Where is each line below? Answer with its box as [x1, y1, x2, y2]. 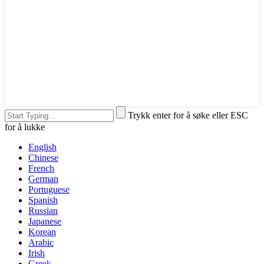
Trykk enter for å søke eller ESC [128, 110, 248, 120]
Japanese [28, 216, 61, 226]
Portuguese [28, 184, 70, 194]
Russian [28, 205, 58, 216]
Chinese [28, 152, 58, 163]
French [28, 163, 54, 173]
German [28, 173, 58, 184]
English [28, 141, 57, 152]
